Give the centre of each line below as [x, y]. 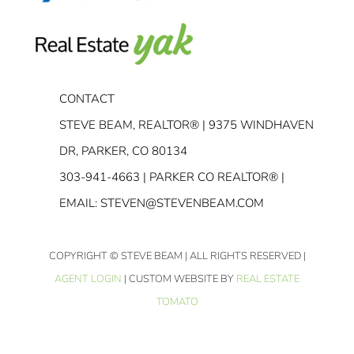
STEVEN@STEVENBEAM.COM [182, 203]
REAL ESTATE [268, 279]
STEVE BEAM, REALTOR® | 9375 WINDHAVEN [186, 124]
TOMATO [177, 301]
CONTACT [87, 98]
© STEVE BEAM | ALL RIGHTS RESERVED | [207, 256]
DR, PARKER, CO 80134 [123, 151]
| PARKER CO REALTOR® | [212, 177]
